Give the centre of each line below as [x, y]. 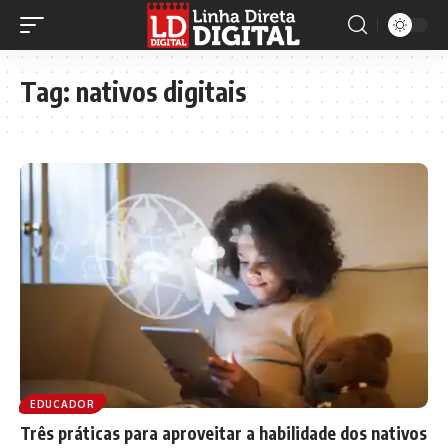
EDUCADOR [62, 403]
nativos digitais [161, 91]
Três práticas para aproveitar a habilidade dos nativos [223, 432]
